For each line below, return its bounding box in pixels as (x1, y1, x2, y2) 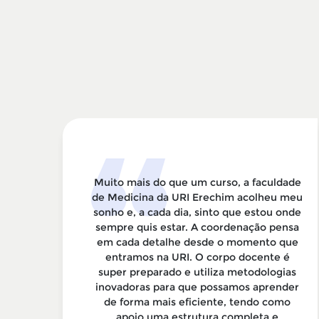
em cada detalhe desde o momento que (96, 236, 298, 249)
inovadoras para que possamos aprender (95, 281, 299, 293)
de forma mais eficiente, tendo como (104, 296, 291, 308)
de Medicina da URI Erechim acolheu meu (92, 191, 303, 204)
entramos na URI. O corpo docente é (105, 251, 290, 263)
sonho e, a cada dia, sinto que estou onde (93, 206, 301, 219)
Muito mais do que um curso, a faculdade (93, 176, 301, 189)
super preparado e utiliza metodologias (98, 266, 296, 278)
